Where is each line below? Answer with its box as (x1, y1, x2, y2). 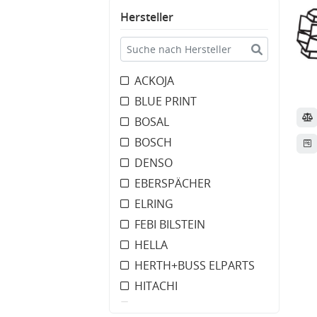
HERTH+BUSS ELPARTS (134, 258, 255, 273)
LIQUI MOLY (134, 299, 196, 314)
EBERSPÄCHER (134, 175, 211, 191)
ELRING (134, 196, 173, 212)
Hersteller (120, 9, 173, 25)
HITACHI (134, 278, 178, 294)
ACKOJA (134, 73, 174, 88)
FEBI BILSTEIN (134, 217, 205, 232)
